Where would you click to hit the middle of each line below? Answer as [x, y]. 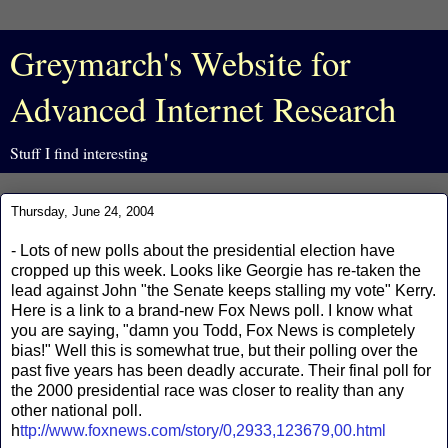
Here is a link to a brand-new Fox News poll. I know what [211, 310]
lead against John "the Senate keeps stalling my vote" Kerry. [223, 290]
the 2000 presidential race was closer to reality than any [207, 390]
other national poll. [76, 410]
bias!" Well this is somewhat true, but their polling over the [214, 350]
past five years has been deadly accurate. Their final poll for [221, 370]
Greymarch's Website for [180, 63]
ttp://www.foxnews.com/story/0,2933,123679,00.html [203, 430]
